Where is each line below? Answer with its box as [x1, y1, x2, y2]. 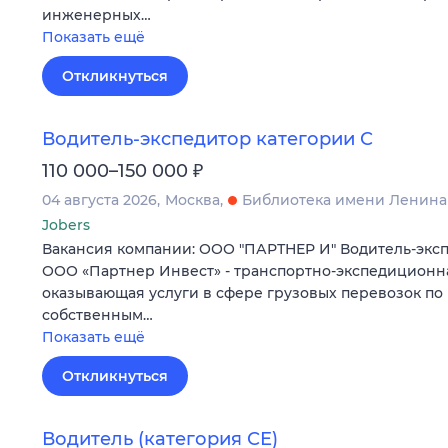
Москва [165, 191, 220, 210]
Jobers [42, 216, 90, 235]
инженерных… [42, 5, 151, 24]
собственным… [42, 306, 153, 325]
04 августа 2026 [42, 191, 157, 210]
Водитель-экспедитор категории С [42, 128, 373, 151]
